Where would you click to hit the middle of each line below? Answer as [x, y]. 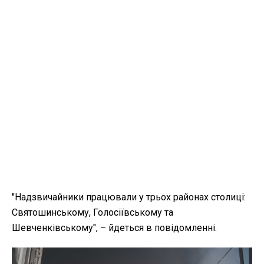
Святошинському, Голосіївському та [93, 213]
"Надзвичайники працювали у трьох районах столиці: [129, 197]
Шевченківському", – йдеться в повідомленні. [114, 228]
